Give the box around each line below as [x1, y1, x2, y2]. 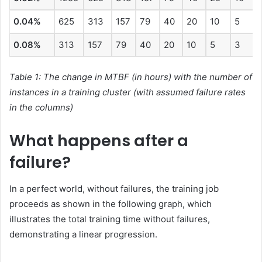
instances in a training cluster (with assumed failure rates [9, 87, 246, 98]
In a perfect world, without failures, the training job [9, 182, 219, 194]
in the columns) [9, 102, 73, 113]
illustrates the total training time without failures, [9, 213, 210, 225]
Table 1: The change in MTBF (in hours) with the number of [9, 71, 252, 83]
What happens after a [9, 130, 188, 152]
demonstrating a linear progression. [9, 228, 157, 240]
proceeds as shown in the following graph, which [9, 198, 212, 209]
